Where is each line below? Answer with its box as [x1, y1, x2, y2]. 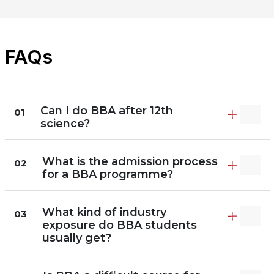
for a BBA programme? [42, 167, 173, 181]
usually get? [42, 231, 111, 245]
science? [40, 116, 90, 130]
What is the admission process [42, 154, 218, 168]
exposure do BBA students [42, 218, 197, 232]
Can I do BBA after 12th [40, 103, 173, 117]
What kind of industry [42, 205, 166, 219]
